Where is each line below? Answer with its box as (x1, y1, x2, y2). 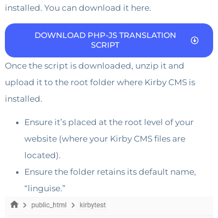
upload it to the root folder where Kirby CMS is (5, 77, 195, 87)
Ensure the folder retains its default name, (24, 167, 196, 177)
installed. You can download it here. (5, 3, 151, 13)
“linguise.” (24, 183, 66, 194)
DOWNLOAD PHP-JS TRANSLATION (34, 30, 176, 40)
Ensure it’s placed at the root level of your (24, 117, 194, 127)
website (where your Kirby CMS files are (24, 134, 185, 144)
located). (24, 150, 61, 161)
